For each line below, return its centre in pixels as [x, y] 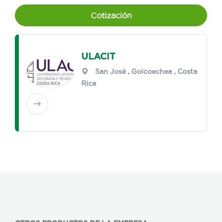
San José [111, 72]
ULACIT [99, 56]
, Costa [185, 72]
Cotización [111, 16]
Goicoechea [152, 72]
